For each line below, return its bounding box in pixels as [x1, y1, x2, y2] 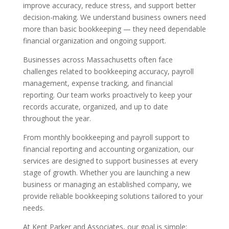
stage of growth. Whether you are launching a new [22, 168, 190, 177]
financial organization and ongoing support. [22, 36, 166, 45]
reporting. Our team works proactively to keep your [22, 90, 192, 100]
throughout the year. [22, 113, 91, 123]
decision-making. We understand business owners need [22, 12, 206, 22]
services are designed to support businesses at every [22, 156, 198, 166]
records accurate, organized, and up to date [22, 102, 168, 111]
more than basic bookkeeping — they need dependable [22, 24, 206, 34]
